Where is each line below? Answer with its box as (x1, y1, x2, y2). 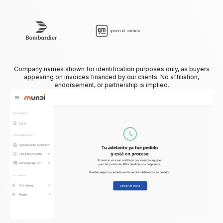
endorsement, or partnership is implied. (54, 81, 169, 89)
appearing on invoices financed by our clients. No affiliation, (24, 73, 199, 81)
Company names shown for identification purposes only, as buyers (13, 65, 210, 73)
